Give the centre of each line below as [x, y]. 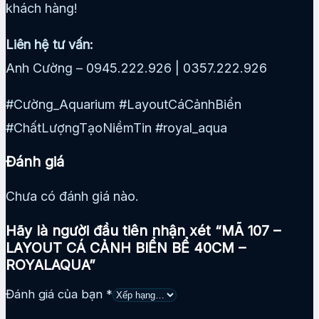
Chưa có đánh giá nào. [72, 197]
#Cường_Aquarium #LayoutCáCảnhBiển [124, 104]
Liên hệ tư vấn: [49, 44]
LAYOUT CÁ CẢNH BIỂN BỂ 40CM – [126, 247]
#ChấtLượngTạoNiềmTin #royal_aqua [116, 127]
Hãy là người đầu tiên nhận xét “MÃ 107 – [143, 230]
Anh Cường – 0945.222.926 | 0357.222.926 [136, 68]
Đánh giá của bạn [56, 294]
